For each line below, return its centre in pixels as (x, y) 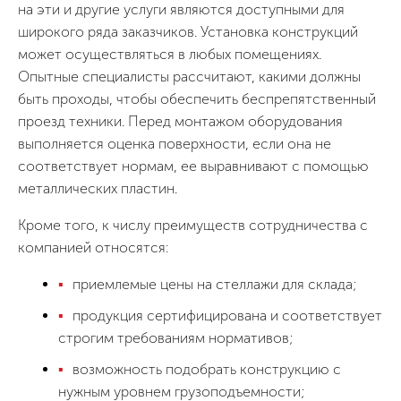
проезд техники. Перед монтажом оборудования (180, 121)
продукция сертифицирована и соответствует (227, 316)
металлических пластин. (98, 188)
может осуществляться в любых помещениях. (170, 54)
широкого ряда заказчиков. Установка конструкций (188, 32)
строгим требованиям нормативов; (175, 338)
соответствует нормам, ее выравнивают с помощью (193, 166)
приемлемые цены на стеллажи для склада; (214, 284)
